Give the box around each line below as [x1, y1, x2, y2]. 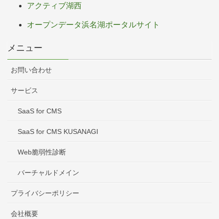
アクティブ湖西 [27, 1, 82, 10]
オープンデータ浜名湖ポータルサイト [27, 21, 160, 29]
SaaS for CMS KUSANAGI [18, 128, 98, 136]
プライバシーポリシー [11, 189, 79, 197]
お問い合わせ [11, 66, 52, 74]
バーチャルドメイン [18, 169, 79, 177]
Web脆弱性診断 [18, 148, 66, 156]
